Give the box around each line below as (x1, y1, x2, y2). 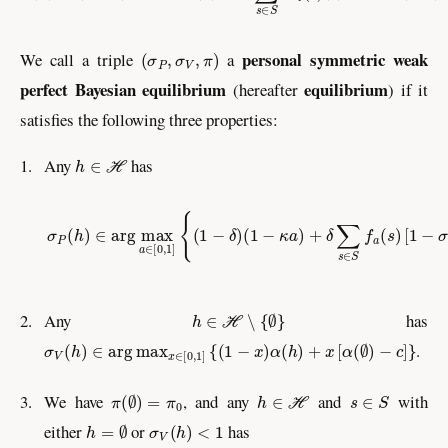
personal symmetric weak (242, 47, 429, 73)
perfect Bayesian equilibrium (20, 77, 226, 103)
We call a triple (20, 48, 141, 72)
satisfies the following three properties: (20, 108, 278, 132)
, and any (182, 389, 258, 413)
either (44, 419, 86, 443)
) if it (388, 78, 428, 102)
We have (44, 389, 112, 413)
